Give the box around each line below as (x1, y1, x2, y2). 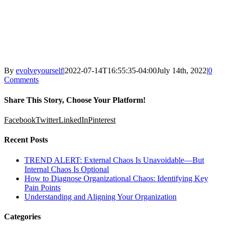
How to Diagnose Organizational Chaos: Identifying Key (24, 174, 208, 183)
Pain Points (24, 183, 61, 192)
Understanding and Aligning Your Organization (24, 192, 177, 201)
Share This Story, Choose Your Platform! (4, 95, 146, 104)
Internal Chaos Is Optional (24, 164, 109, 174)
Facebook (4, 115, 36, 124)
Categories (4, 212, 41, 221)
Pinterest (88, 115, 116, 124)
